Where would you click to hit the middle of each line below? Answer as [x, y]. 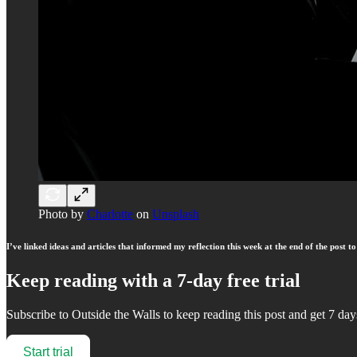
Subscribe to [39, 315]
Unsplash [176, 214]
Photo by [63, 214]
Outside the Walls [116, 315]
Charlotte [110, 214]
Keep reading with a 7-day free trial [153, 281]
